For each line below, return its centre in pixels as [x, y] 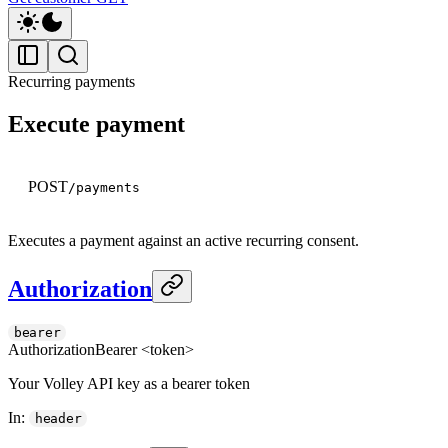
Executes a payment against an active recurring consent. [183, 240]
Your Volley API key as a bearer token [129, 383]
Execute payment [96, 123]
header [58, 418]
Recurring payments [71, 81]
